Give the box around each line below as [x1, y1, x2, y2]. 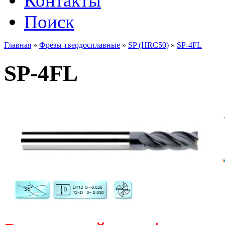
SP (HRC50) [128, 41, 169, 49]
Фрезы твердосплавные [39, 41, 120, 49]
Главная [4, 41, 31, 49]
